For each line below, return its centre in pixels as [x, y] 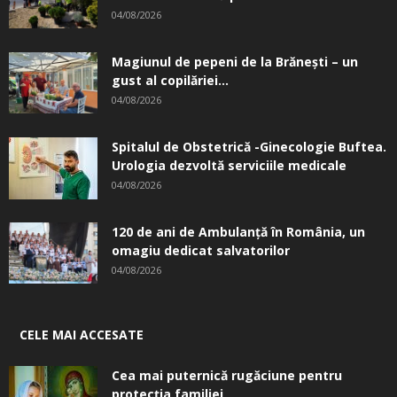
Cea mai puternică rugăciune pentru [227, 376]
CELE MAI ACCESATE [82, 335]
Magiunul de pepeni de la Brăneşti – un [235, 62]
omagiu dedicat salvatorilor [201, 251]
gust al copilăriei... [170, 81]
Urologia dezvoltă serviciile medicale [229, 166]
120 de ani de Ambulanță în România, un [238, 232]
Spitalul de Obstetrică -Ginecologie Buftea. [249, 147]
